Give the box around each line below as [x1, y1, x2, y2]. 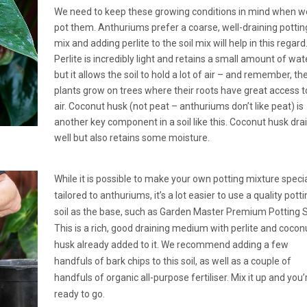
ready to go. [53, 288, 105, 300]
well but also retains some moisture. [53, 132, 210, 144]
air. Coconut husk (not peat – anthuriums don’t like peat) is [53, 101, 304, 112]
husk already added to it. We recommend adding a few [53, 239, 288, 251]
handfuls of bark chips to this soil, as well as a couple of [53, 256, 291, 267]
